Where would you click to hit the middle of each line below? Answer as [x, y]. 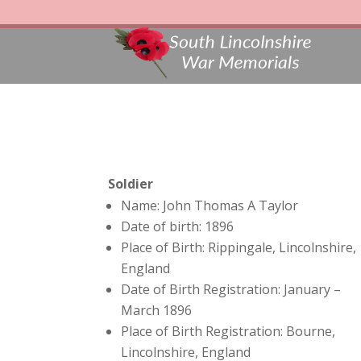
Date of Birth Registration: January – [231, 290]
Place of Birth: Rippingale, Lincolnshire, [239, 248]
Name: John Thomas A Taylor [210, 206]
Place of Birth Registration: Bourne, [228, 332]
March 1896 [157, 311]
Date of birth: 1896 [178, 227]
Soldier [131, 184]
